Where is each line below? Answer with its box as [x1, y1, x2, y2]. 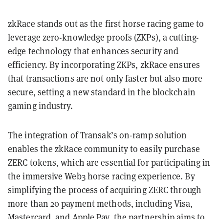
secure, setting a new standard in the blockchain [8, 86, 196, 98]
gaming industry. [8, 100, 73, 111]
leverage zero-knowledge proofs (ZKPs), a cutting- [8, 31, 199, 43]
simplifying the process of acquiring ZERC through [8, 184, 201, 196]
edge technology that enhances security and [8, 45, 179, 57]
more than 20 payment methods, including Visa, [8, 197, 193, 209]
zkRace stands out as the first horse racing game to [8, 18, 204, 29]
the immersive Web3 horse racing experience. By [8, 170, 195, 182]
